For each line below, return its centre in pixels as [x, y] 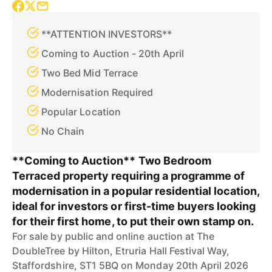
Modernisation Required [97, 92]
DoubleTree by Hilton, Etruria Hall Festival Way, [121, 251]
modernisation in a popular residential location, [136, 191]
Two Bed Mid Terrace [90, 73]
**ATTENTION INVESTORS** [107, 34]
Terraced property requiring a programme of [129, 176]
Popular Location [81, 112]
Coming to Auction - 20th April [113, 53]
